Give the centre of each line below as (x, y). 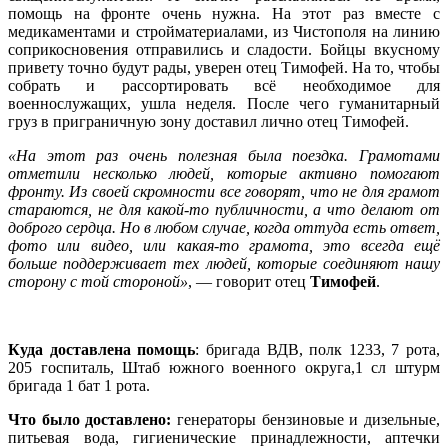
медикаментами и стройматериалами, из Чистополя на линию (224, 32)
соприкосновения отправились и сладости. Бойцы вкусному (224, 50)
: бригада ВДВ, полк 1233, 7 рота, (317, 350)
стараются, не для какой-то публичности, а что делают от (224, 210)
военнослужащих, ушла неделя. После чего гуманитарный (224, 104)
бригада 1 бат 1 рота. (79, 386)
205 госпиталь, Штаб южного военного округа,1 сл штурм (224, 368)
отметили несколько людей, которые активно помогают (224, 174)
